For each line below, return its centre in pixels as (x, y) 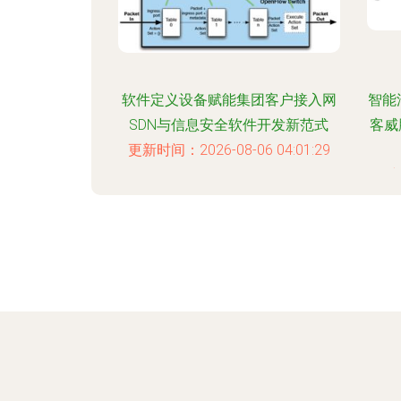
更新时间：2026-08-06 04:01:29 (229, 150)
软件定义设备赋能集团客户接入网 (229, 100)
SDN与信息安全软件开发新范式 (229, 125)
